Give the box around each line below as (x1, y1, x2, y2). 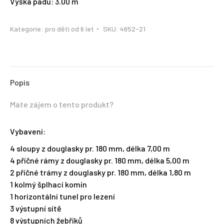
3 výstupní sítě (10, 203, 61, 213)
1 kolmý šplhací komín (10, 179, 87, 189)
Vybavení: (10, 126, 45, 136)
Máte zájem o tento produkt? (10, 99, 113, 109)
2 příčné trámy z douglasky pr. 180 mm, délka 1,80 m (10, 167, 191, 177)
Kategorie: (10, 24, 45, 33)
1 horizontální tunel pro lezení (10, 191, 115, 201)
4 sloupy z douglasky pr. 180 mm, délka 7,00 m (10, 143, 170, 153)
